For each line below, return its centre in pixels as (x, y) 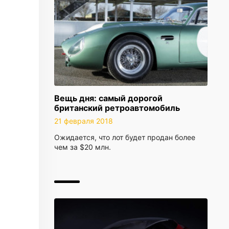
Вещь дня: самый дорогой (108, 98)
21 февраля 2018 (84, 121)
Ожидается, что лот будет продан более (125, 137)
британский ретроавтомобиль (117, 108)
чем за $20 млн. (83, 147)
